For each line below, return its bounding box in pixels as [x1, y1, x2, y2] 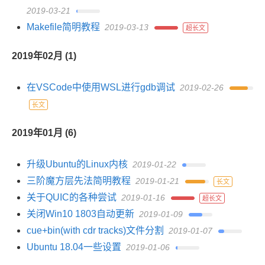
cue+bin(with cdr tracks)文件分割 [27, 225, 164, 235]
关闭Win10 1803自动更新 [27, 209, 134, 219]
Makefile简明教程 [27, 22, 100, 32]
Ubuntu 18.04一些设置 [27, 242, 121, 252]
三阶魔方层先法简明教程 [27, 176, 131, 186]
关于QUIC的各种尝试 [27, 192, 117, 202]
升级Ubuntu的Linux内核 [27, 159, 128, 169]
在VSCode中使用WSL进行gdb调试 [27, 82, 175, 92]
